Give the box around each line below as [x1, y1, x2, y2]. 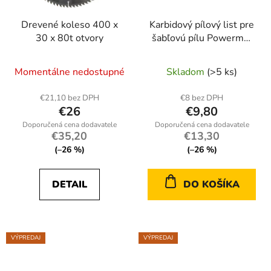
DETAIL [51, 177, 87, 191]
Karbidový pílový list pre [149, 18, 254, 31]
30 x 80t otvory [35, 31, 103, 45]
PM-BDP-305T [168, 44, 235, 58]
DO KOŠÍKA [183, 177, 240, 191]
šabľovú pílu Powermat [151, 31, 252, 45]
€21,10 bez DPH [39, 92, 99, 103]
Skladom [166, 65, 207, 79]
